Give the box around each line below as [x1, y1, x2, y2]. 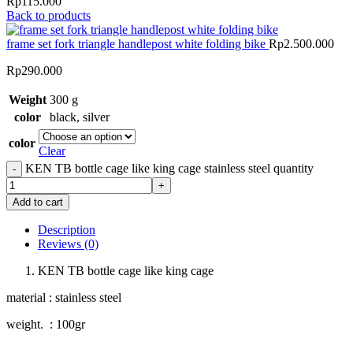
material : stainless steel [6, 290, 121, 304]
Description [38, 222, 95, 236]
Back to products [6, 8, 91, 22]
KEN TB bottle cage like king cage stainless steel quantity [25, 161, 314, 175]
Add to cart [13, 195, 63, 208]
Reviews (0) [38, 236, 98, 251]
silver [83, 110, 110, 124]
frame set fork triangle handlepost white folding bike [6, 36, 269, 50]
